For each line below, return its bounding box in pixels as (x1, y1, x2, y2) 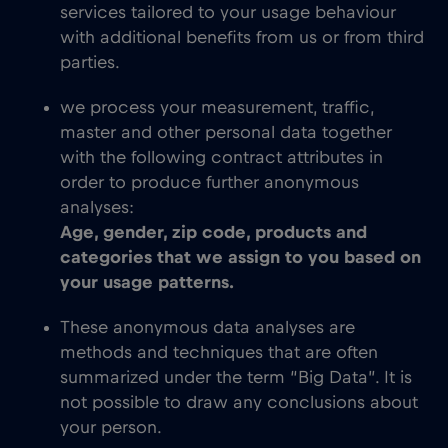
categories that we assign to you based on (60, 249, 421, 267)
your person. (60, 419, 162, 437)
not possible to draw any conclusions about (60, 394, 418, 412)
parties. (60, 54, 120, 72)
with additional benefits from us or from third (60, 29, 424, 47)
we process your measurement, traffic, (60, 99, 374, 117)
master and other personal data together (60, 124, 392, 142)
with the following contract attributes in (60, 149, 383, 167)
